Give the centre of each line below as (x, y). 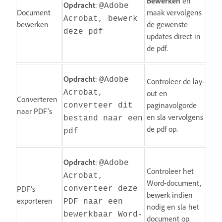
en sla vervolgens (175, 117)
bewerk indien (170, 194)
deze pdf (83, 31)
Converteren (37, 99)
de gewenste (167, 24)
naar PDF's (34, 111)
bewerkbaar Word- (103, 214)
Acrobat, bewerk (101, 19)
